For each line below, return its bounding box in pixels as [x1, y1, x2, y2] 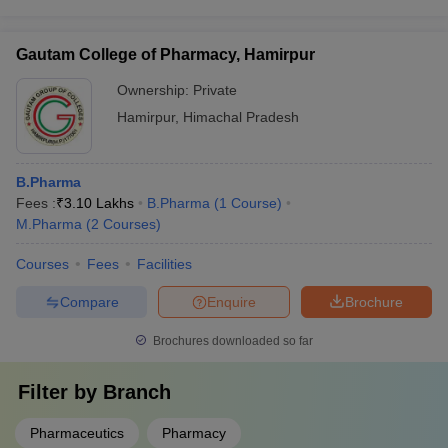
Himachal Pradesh [183, 109, 299, 125]
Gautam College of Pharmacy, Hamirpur [16, 46, 315, 63]
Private [193, 82, 237, 98]
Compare [59, 293, 119, 310]
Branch [103, 381, 171, 403]
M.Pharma [16, 216, 82, 232]
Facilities [137, 256, 192, 272]
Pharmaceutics [30, 425, 124, 441]
